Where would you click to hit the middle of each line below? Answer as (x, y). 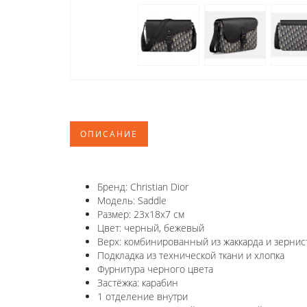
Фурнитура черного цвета (155, 269)
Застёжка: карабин (138, 282)
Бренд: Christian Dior (143, 186)
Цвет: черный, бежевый (151, 228)
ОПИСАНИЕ (109, 134)
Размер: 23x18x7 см (141, 214)
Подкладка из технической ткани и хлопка (191, 255)
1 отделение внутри (143, 296)
